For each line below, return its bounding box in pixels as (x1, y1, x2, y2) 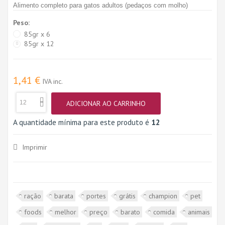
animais (188, 207, 210, 216)
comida (153, 207, 175, 216)
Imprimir (20, 142, 47, 152)
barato (121, 207, 140, 216)
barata (54, 191, 73, 200)
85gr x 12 (24, 39, 54, 49)
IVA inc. (42, 76, 63, 86)
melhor (55, 207, 76, 216)
